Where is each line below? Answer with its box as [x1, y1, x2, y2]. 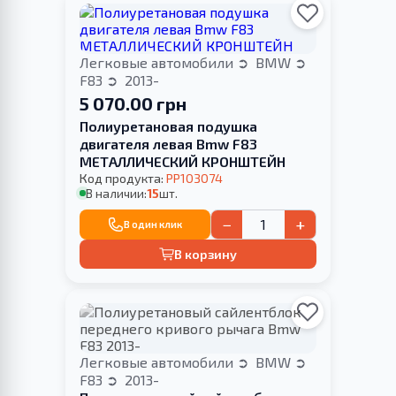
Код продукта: [80, 171, 166, 187]
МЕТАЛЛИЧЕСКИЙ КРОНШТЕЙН [80, 153, 286, 171]
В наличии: [86, 186, 148, 202]
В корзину [174, 247, 238, 263]
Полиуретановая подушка [80, 118, 257, 135]
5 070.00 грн [80, 93, 187, 115]
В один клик [123, 218, 182, 231]
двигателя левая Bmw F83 [80, 135, 257, 153]
